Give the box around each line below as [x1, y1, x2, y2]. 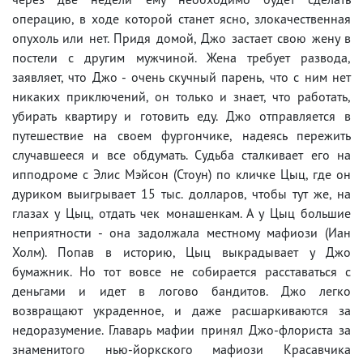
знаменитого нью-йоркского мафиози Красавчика [12, 341, 351, 358]
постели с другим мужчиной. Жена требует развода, [12, 49, 351, 66]
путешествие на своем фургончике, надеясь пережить [12, 127, 351, 144]
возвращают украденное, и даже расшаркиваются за [12, 302, 351, 319]
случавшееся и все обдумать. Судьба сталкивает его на [12, 147, 351, 164]
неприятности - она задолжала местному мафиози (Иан [12, 224, 351, 241]
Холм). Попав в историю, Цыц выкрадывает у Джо [12, 244, 351, 261]
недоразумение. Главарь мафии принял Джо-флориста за [12, 322, 351, 339]
